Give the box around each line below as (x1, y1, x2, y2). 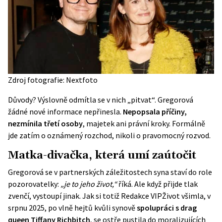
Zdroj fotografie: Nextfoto (8, 75, 98, 85)
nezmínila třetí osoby (8, 118, 83, 129)
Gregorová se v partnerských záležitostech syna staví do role (8, 167, 212, 177)
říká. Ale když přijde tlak (117, 179, 198, 189)
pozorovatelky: (8, 179, 60, 189)
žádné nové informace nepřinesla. (8, 107, 123, 117)
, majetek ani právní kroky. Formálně (83, 118, 205, 129)
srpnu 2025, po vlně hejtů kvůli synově (8, 203, 135, 213)
